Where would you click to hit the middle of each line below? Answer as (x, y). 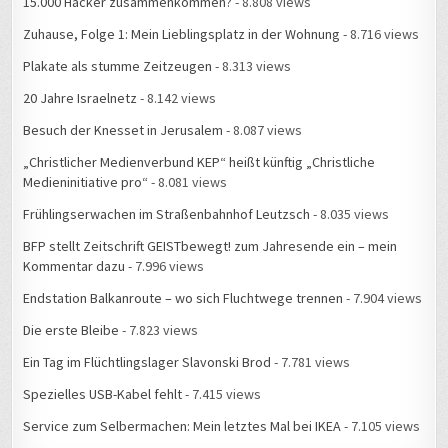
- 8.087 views (263, 108)
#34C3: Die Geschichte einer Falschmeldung (153, 436)
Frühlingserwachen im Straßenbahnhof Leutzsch (167, 192)
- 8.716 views (380, 12)
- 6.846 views (322, 436)
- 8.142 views (177, 76)
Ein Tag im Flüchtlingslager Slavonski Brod (147, 340)
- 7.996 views (165, 244)
